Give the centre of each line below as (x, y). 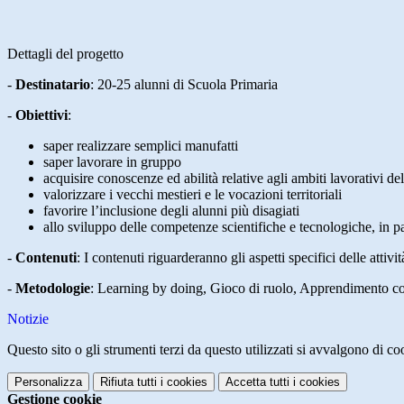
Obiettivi (41, 115)
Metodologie (53, 289)
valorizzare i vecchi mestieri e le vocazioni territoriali (193, 195)
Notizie (28, 319)
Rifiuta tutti (129, 382)
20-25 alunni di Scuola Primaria (188, 85)
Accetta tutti (257, 382)
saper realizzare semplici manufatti (141, 146)
